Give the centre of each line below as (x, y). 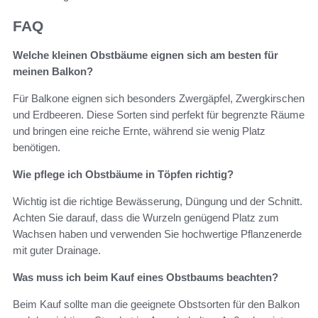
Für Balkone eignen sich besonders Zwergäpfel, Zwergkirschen (159, 98)
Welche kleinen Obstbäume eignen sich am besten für (146, 55)
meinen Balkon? (53, 71)
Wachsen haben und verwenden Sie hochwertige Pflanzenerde (157, 234)
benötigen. (37, 147)
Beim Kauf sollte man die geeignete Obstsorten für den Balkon (156, 304)
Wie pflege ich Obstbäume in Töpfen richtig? (123, 174)
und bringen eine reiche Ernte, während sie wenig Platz (139, 131)
